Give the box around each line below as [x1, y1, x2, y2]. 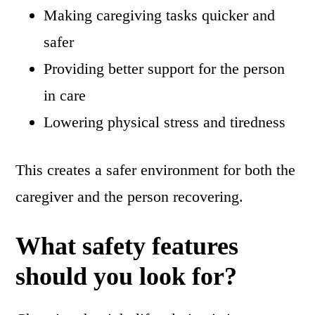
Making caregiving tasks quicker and [44, 6, 276, 25]
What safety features [15, 232, 239, 261]
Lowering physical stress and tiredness [44, 113, 286, 131]
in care [44, 86, 86, 105]
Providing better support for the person [44, 60, 285, 78]
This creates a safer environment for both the [15, 161, 296, 179]
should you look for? [15, 262, 238, 291]
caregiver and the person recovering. [15, 188, 244, 206]
